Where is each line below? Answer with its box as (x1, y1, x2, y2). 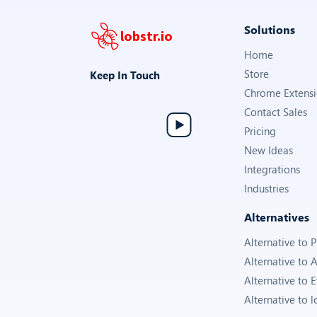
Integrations (244, 162, 300, 176)
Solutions (244, 22, 295, 37)
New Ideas (244, 143, 293, 157)
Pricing (244, 124, 276, 138)
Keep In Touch (90, 68, 160, 82)
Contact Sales (244, 105, 307, 119)
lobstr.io (120, 26, 173, 47)
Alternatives (244, 209, 309, 224)
